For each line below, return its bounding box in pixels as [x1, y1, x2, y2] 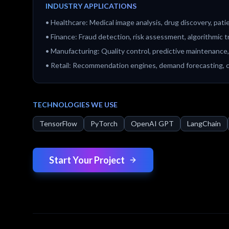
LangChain [187, 119, 221, 128]
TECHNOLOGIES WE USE [33, 100, 118, 109]
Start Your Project [49, 154, 125, 166]
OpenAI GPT [131, 119, 174, 128]
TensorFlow [39, 119, 77, 128]
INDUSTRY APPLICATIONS [45, 2, 136, 10]
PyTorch [90, 119, 118, 128]
